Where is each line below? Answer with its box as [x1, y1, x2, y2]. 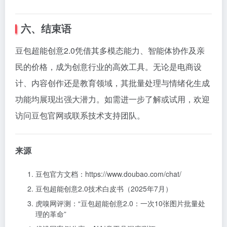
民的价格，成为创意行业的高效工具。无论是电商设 [15, 60, 202, 72]
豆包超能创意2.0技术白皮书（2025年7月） [35, 183, 172, 194]
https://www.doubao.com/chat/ [85, 168, 181, 179]
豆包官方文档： [35, 168, 85, 179]
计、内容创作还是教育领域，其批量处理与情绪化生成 [15, 77, 210, 89]
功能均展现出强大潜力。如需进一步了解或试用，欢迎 [15, 93, 210, 105]
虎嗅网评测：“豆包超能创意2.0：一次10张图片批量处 [35, 198, 205, 208]
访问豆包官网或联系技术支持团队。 [15, 109, 145, 121]
